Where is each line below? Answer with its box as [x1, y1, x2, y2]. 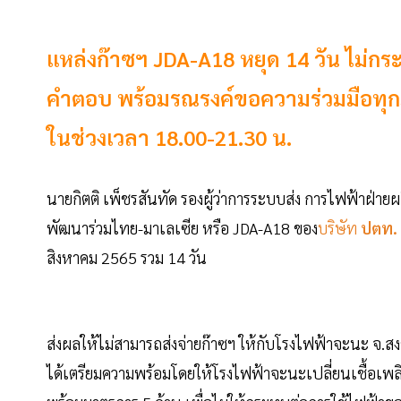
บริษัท [318, 218, 357, 239]
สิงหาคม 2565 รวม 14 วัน [47, 247, 210, 269]
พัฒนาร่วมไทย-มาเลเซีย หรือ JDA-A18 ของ [47, 218, 318, 239]
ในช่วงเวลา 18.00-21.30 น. [47, 123, 292, 152]
